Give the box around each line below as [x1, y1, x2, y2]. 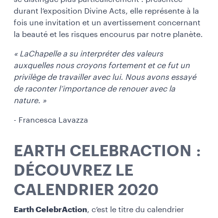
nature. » [14, 96, 46, 105]
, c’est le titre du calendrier [87, 205, 184, 214]
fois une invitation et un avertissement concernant [14, 18, 200, 27]
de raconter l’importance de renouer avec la [14, 85, 175, 93]
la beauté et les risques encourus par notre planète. [14, 30, 203, 38]
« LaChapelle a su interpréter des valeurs [14, 50, 163, 58]
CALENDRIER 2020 [14, 182, 159, 198]
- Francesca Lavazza [14, 116, 88, 124]
